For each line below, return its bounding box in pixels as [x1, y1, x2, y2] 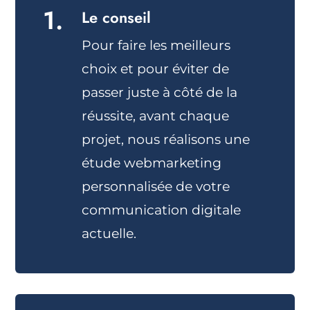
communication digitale [82, 202, 241, 219]
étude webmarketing [82, 155, 222, 172]
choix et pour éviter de [82, 61, 230, 77]
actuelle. [82, 226, 137, 242]
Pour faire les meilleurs [82, 37, 231, 54]
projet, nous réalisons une [82, 131, 250, 148]
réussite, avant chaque [82, 108, 230, 125]
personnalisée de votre [82, 179, 230, 195]
